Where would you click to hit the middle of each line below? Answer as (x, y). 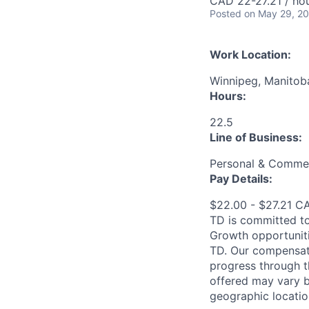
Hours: (228, 96)
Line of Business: (256, 137)
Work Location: (250, 54)
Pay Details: (241, 179)
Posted (226, 13)
